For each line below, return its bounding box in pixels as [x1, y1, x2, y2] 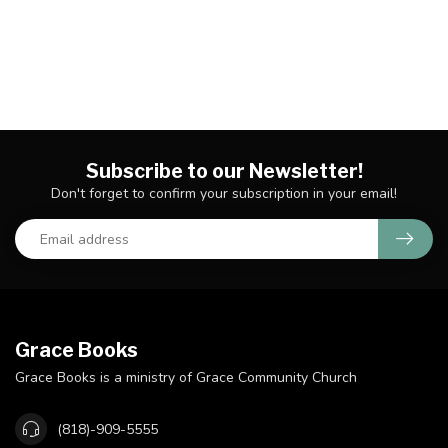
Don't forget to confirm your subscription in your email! [51, 184, 397, 203]
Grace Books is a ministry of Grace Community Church [15, 368, 357, 387]
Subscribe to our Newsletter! [85, 159, 363, 183]
